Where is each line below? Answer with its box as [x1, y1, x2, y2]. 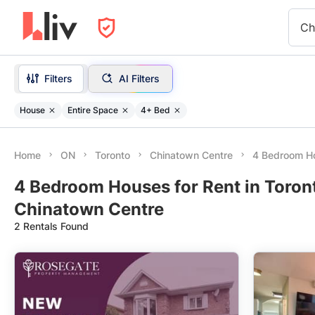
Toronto [95, 149, 130, 161]
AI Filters [118, 72, 160, 84]
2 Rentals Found [14, 220, 89, 232]
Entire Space [67, 104, 118, 115]
